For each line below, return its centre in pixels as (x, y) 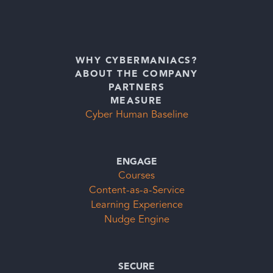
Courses (136, 175)
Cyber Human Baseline (136, 115)
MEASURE (136, 101)
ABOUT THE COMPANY (136, 74)
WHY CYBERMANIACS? (136, 61)
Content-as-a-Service (136, 190)
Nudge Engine (136, 219)
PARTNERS (136, 87)
